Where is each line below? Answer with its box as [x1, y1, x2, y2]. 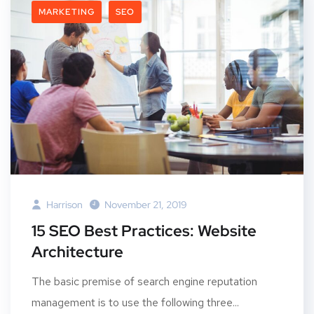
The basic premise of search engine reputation [32, 274, 257, 289]
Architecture [32, 242, 123, 263]
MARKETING [39, 6, 95, 18]
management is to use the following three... [32, 295, 239, 310]
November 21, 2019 [104, 198, 187, 212]
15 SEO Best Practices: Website [32, 221, 257, 242]
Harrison [44, 198, 83, 212]
